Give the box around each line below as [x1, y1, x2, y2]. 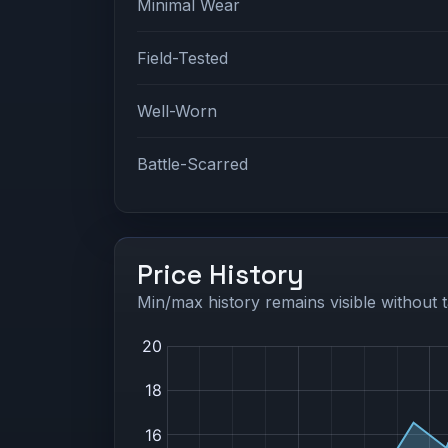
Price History [137, 257, 305, 292]
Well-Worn [137, 100, 218, 121]
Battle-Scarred [137, 153, 249, 174]
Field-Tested [137, 47, 229, 68]
